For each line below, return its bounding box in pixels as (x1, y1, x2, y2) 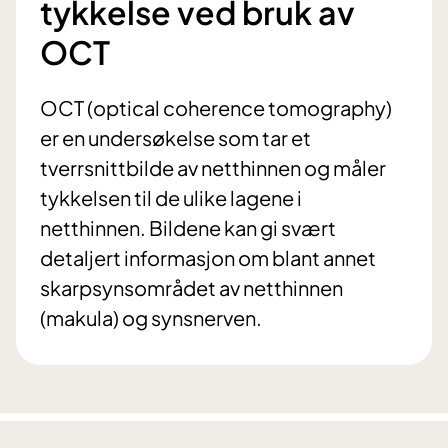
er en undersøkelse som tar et (40, 125, 311, 151)
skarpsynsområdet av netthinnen (40, 275, 343, 301)
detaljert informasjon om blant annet (40, 245, 376, 271)
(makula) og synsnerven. (40, 305, 262, 331)
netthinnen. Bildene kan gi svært (40, 215, 336, 241)
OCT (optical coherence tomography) (40, 95, 392, 121)
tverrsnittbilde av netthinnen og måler (40, 155, 386, 181)
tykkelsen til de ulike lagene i (40, 185, 302, 211)
